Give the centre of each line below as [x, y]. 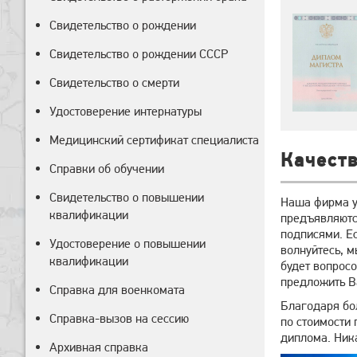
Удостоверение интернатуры [126, 111]
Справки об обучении [107, 169]
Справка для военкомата [117, 290]
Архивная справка [99, 347]
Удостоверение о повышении [127, 243]
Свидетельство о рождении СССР [139, 54]
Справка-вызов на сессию [119, 318]
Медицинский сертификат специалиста [154, 140]
